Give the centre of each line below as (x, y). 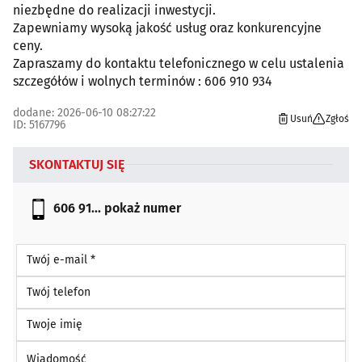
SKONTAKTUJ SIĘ (77, 164)
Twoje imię (43, 315)
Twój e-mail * (50, 250)
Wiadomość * (49, 347)
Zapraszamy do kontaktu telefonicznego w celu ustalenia (179, 63)
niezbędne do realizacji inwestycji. (114, 10)
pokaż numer (143, 208)
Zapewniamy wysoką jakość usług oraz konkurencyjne (167, 27)
